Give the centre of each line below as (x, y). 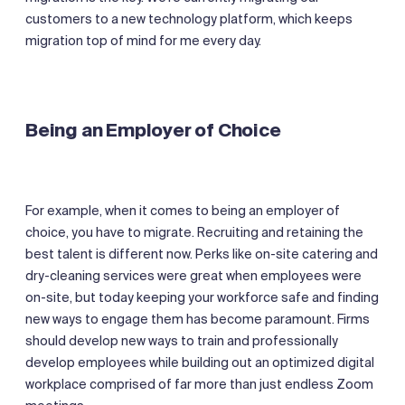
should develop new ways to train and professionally (182, 340)
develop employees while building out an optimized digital (200, 362)
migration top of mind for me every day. (143, 40)
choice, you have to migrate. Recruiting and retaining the (194, 232)
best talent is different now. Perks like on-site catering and (202, 254)
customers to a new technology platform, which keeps (189, 19)
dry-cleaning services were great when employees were (193, 275)
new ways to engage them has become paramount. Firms (198, 319)
